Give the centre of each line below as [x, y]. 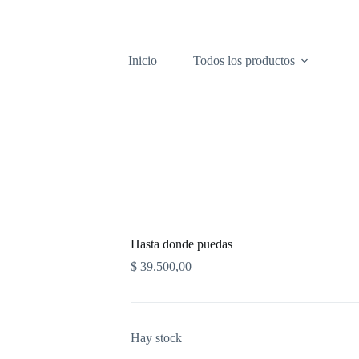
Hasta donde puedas [182, 244]
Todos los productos [244, 60]
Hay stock [157, 338]
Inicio [143, 60]
